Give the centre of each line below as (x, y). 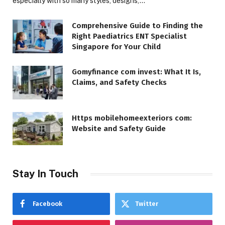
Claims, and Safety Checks (119, 83)
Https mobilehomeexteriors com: (132, 118)
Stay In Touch (45, 174)
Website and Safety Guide (119, 128)
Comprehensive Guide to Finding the (137, 26)
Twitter (147, 204)
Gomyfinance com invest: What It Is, (136, 72)
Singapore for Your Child (116, 47)
